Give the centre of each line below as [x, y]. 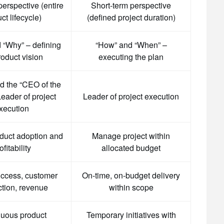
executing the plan [131, 57]
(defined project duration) [131, 17]
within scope [131, 187]
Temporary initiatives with [131, 215]
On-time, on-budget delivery [131, 175]
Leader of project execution [131, 96]
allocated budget [131, 148]
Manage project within [131, 136]
